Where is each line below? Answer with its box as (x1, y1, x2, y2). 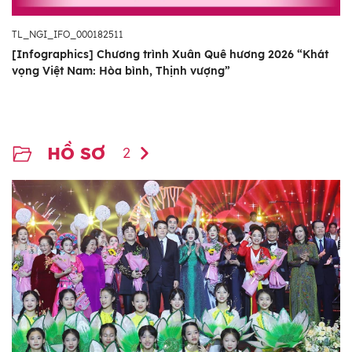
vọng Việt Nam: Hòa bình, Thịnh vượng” (12, 63, 230, 78)
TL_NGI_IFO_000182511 (12, 27, 123, 40)
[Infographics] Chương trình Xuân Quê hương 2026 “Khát (12, 46, 328, 61)
